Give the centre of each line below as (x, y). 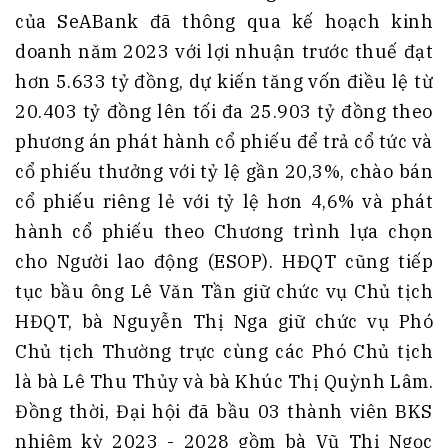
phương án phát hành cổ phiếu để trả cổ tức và (224, 142)
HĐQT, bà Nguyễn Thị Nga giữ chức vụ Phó (224, 322)
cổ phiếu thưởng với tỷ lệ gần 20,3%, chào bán (224, 172)
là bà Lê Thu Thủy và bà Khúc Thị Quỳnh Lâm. (224, 382)
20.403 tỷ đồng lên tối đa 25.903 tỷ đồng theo (224, 112)
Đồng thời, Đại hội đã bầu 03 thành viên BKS (224, 412)
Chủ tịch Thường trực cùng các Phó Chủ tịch (224, 352)
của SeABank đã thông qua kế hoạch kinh (224, 22)
